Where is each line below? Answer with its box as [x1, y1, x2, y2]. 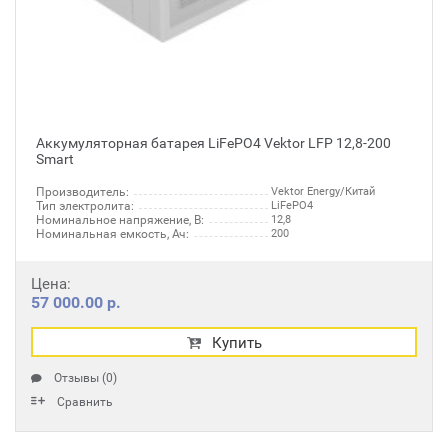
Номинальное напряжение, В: [36, 213, 204, 227]
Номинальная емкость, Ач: [36, 227, 189, 241]
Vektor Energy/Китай [271, 185, 375, 198]
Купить [211, 334, 262, 352]
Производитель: [36, 185, 129, 199]
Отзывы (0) [54, 371, 117, 385]
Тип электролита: [36, 199, 134, 213]
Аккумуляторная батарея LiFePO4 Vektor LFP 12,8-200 [36, 135, 391, 151]
